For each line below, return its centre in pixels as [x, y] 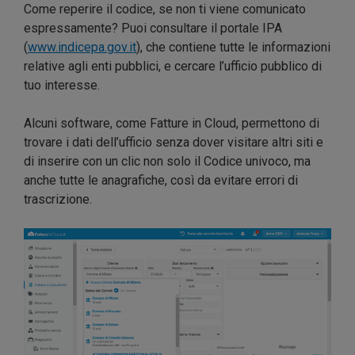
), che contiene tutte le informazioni [233, 48]
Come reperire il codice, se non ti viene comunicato [165, 10]
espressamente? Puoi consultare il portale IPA [153, 29]
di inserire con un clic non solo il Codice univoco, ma [167, 162]
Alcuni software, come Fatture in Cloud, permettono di [172, 124]
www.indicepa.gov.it [82, 48]
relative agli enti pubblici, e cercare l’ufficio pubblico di [173, 67]
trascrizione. [58, 200]
